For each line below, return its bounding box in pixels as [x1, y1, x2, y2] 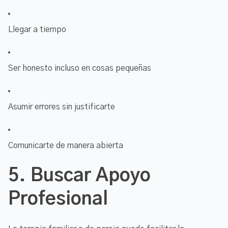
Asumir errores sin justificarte [8, 102, 115, 111]
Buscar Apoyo [31, 166, 151, 185]
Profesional [8, 189, 108, 208]
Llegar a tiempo [8, 25, 66, 34]
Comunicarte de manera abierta [8, 141, 123, 150]
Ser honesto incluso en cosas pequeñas [8, 64, 151, 72]
